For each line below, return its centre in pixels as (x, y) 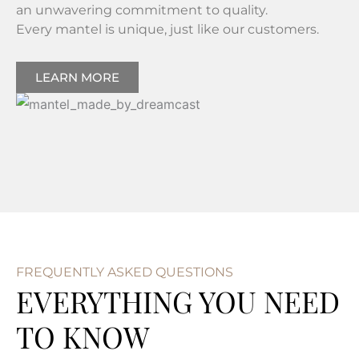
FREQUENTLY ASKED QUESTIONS (125, 272)
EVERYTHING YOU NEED (178, 302)
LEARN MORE (77, 78)
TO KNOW (83, 337)
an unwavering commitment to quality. (142, 10)
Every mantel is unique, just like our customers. (167, 30)
